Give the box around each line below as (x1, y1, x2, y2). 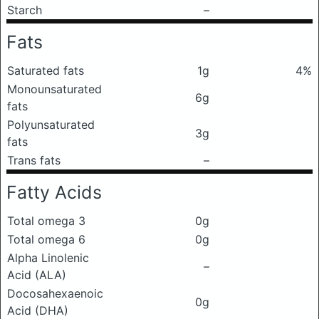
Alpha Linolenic (7, 251, 89, 265)
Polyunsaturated (7, 117, 95, 132)
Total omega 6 (7, 232, 85, 246)
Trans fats (7, 153, 61, 167)
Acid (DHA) (7, 303, 68, 318)
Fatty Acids (6, 182, 102, 203)
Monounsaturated (7, 82, 102, 96)
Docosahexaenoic (7, 286, 103, 300)
